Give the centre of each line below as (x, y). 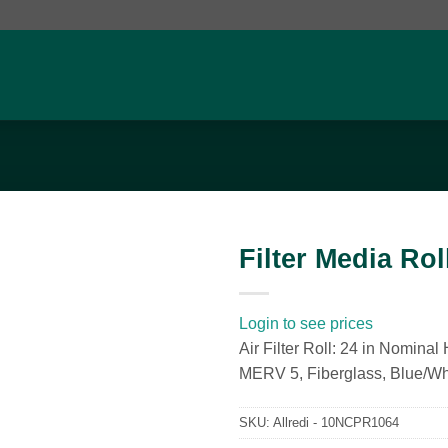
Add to (171, 299)
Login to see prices (306, 324)
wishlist (171, 317)
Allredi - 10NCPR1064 (336, 422)
